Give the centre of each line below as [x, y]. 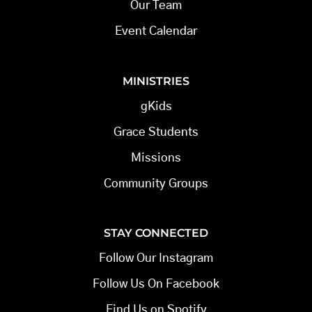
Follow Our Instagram [156, 258]
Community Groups [156, 183]
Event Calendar [156, 31]
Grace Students [156, 132]
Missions [156, 157]
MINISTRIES [156, 81]
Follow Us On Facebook [156, 284]
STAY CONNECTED [156, 233]
